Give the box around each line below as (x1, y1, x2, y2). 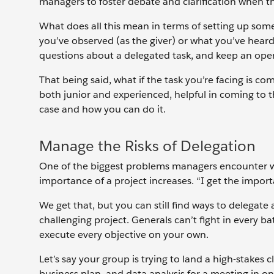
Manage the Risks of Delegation (39, 136, 256, 155)
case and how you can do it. (39, 103, 166, 116)
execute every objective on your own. (39, 228, 209, 241)
